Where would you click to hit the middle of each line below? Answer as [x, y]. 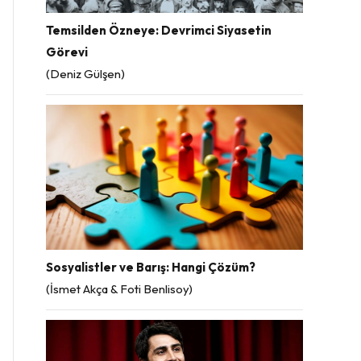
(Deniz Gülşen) [85, 74]
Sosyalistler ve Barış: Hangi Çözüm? [151, 267]
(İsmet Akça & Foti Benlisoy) [119, 288]
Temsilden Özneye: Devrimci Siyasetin [159, 31]
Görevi [67, 52]
